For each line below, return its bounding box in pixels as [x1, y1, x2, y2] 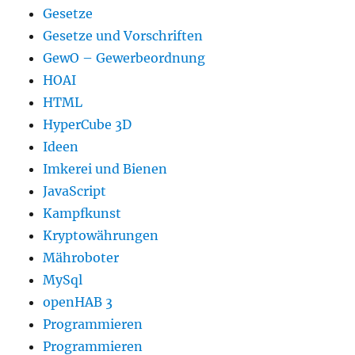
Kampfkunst [43, 205, 122, 222]
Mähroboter [43, 250, 120, 266]
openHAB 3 [43, 294, 113, 311]
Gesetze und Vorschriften [43, 28, 204, 44]
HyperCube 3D [43, 116, 132, 133]
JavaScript [43, 183, 107, 200]
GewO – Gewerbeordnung [43, 50, 206, 67]
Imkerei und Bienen [43, 161, 168, 177]
